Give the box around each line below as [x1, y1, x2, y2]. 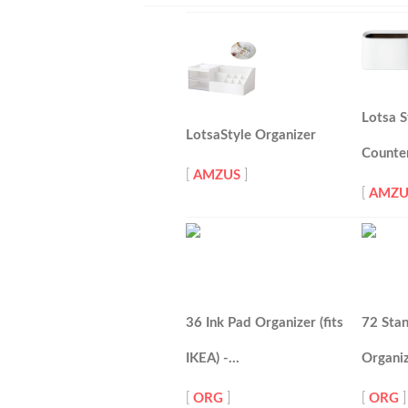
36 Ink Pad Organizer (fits [186, 316, 343, 330]
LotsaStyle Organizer [186, 128, 316, 142]
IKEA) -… [186, 352, 240, 365]
